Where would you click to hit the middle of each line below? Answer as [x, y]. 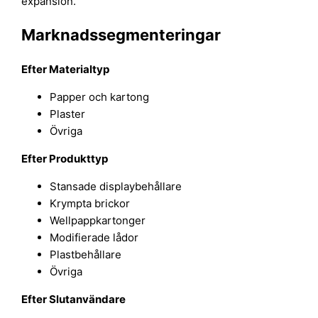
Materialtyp [80, 69]
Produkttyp [79, 158]
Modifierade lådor [94, 237]
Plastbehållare [86, 254]
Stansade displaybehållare [116, 186]
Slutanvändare [88, 299]
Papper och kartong [100, 97]
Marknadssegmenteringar [121, 35]
